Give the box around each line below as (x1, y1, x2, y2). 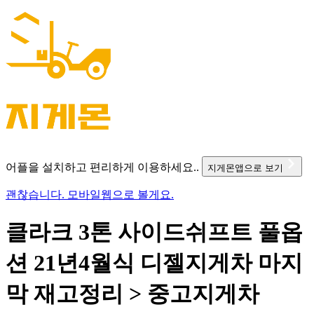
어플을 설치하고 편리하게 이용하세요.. (6, 161, 199, 173)
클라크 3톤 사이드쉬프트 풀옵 (6, 219, 303, 245)
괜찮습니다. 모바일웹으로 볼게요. (6, 188, 174, 200)
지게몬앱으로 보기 (207, 162, 286, 173)
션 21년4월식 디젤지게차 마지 (6, 250, 303, 276)
